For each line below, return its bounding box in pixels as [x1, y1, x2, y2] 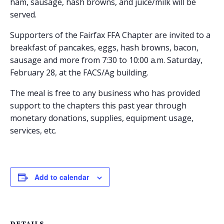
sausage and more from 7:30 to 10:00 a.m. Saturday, [10, 54, 202, 65]
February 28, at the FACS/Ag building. [10, 66, 148, 78]
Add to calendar [34, 171, 89, 182]
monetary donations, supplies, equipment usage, [10, 112, 193, 123]
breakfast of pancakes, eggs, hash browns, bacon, [10, 41, 198, 53]
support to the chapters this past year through [10, 99, 186, 111]
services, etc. [10, 124, 56, 136]
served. [10, 8, 36, 20]
